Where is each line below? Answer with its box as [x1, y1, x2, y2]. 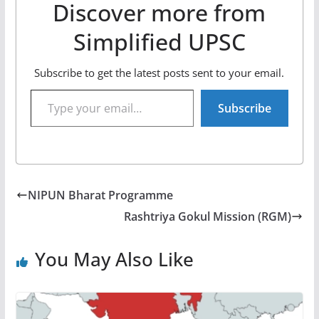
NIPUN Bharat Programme [27, 187, 173, 203]
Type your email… [29, 81, 38, 95]
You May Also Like [34, 246, 194, 272]
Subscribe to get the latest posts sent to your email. [34, 65, 285, 80]
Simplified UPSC [73, 26, 246, 57]
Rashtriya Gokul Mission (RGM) [124, 208, 292, 224]
